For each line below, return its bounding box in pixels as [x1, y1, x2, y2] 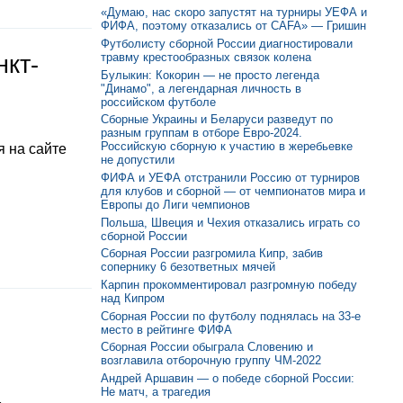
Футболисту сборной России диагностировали [101, 36, 353, 50]
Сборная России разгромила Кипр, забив [101, 246, 323, 261]
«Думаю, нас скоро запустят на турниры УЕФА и [101, 5, 367, 20]
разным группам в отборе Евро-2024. [101, 126, 302, 140]
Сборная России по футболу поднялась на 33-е [101, 309, 361, 323]
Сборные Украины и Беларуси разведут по [101, 112, 333, 127]
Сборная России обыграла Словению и [101, 340, 313, 354]
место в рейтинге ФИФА [101, 322, 232, 336]
